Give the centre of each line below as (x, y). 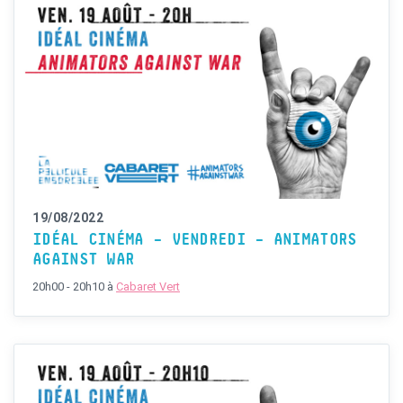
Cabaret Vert (148, 287)
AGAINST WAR (84, 260)
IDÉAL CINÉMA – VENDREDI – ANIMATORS (195, 241)
